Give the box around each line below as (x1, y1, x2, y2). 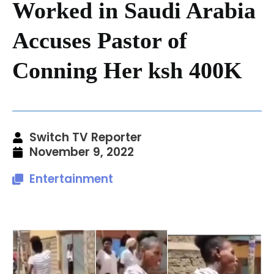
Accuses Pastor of (12, 27, 187, 53)
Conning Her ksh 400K (12, 57, 242, 83)
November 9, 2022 (29, 143, 134, 160)
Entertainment (29, 170, 113, 187)
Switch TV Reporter (29, 128, 142, 146)
